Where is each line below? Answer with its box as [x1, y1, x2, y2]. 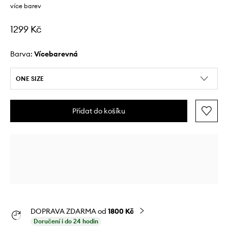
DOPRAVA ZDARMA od [31, 207, 108, 216]
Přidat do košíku [72, 106, 125, 116]
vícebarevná [39, 49, 78, 59]
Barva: [10, 49, 34, 59]
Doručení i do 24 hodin [34, 217, 98, 225]
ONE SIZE [16, 75, 44, 82]
